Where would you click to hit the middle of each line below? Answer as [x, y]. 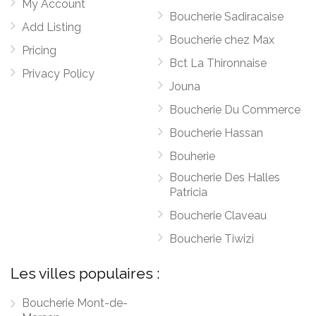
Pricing [39, 50]
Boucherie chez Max [222, 40]
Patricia [188, 192]
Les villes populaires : [85, 273]
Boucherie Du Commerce [235, 110]
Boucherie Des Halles [225, 177]
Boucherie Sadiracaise [226, 17]
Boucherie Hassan [216, 133]
